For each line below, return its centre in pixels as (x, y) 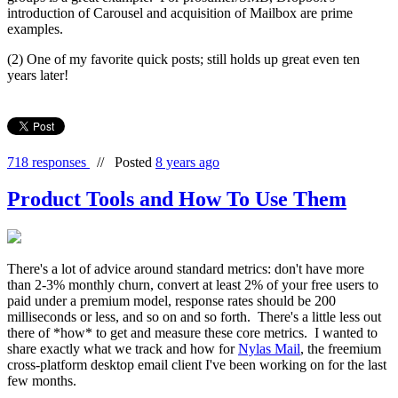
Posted (135, 162)
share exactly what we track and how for (123, 349)
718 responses (48, 162)
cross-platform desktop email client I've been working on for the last (197, 365)
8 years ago (187, 162)
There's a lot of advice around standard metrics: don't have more (186, 269)
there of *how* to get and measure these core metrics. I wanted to (192, 333)
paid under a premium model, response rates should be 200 (171, 301)
